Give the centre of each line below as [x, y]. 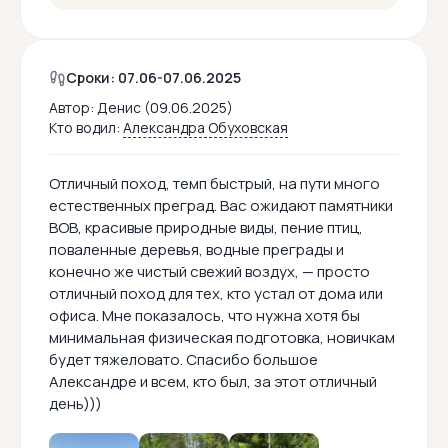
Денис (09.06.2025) [165, 108]
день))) [75, 404]
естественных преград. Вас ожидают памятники [221, 206]
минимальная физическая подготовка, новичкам [222, 338]
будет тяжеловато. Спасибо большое [183, 360]
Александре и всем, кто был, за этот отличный [213, 382]
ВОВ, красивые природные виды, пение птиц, [206, 228]
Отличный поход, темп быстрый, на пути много [214, 184]
